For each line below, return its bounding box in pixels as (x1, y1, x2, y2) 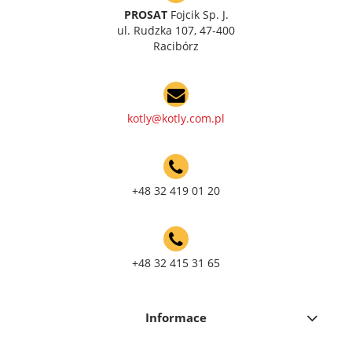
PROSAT (123, 6, 167, 22)
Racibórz (153, 38, 199, 53)
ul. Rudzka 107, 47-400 (117, 22, 235, 38)
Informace (145, 309, 207, 326)
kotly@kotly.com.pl (127, 110, 225, 126)
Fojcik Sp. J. (167, 6, 229, 22)
